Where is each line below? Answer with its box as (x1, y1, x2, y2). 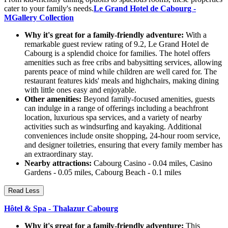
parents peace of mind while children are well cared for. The (24, 67, 217, 76)
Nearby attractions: (24, 159, 92, 168)
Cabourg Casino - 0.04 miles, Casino (92, 159, 212, 168)
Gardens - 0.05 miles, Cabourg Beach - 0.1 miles (24, 168, 181, 177)
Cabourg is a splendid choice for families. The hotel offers (24, 49, 210, 58)
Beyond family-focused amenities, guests (81, 95, 215, 104)
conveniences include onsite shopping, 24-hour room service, (24, 131, 220, 140)
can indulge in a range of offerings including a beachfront (24, 104, 208, 113)
